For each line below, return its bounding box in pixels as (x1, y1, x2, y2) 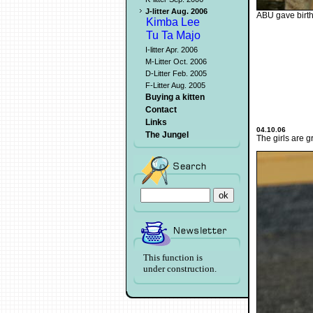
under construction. (143, 263, 217, 274)
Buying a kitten (145, 92, 205, 102)
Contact (145, 105, 177, 115)
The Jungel (145, 130, 189, 140)
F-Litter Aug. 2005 (145, 81, 205, 89)
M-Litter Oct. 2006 (145, 57, 207, 66)
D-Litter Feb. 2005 (145, 69, 207, 78)
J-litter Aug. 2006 (145, 7, 208, 15)
